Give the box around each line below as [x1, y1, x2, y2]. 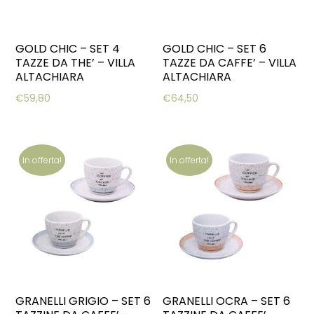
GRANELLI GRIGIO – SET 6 [15, 293, 151, 310]
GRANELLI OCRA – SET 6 [163, 293, 291, 310]
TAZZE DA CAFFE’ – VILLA [163, 54, 297, 71]
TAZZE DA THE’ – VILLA [15, 54, 136, 71]
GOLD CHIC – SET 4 [15, 40, 121, 57]
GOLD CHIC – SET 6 [163, 40, 267, 57]
